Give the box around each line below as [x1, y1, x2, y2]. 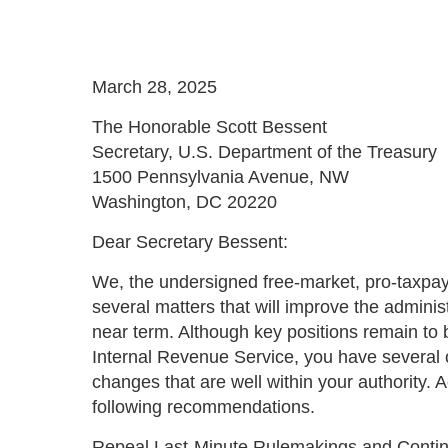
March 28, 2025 [92, 77, 217, 97]
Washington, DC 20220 [92, 192, 277, 212]
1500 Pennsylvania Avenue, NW [92, 167, 349, 187]
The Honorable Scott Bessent [92, 117, 327, 137]
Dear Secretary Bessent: [92, 232, 288, 252]
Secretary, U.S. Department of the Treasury [92, 142, 437, 162]
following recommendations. [92, 397, 315, 417]
